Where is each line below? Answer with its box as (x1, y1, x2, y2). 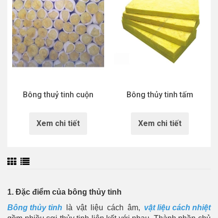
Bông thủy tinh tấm (127, 90, 193, 100)
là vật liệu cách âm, (62, 203, 144, 212)
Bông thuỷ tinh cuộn (23, 90, 93, 100)
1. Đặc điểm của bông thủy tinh (7, 188, 124, 197)
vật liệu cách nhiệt (144, 203, 211, 212)
